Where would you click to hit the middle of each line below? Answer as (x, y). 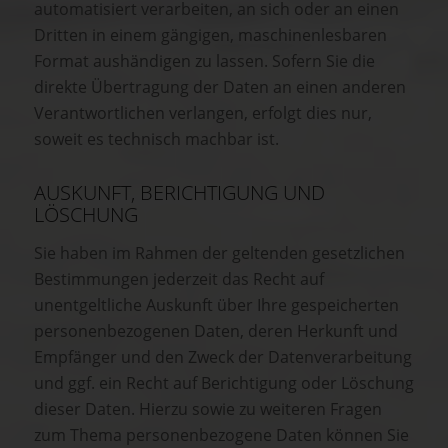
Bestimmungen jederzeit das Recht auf (179, 278)
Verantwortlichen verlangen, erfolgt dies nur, (203, 113)
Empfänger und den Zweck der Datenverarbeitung (223, 356)
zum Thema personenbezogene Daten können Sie (221, 434)
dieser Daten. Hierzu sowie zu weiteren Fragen (208, 408)
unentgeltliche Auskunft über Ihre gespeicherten (216, 304)
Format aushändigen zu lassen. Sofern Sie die (204, 61)
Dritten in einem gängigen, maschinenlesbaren (210, 35)
